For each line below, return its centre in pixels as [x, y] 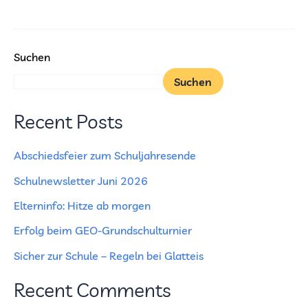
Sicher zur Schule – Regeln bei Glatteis [109, 255]
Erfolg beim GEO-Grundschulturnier [103, 231]
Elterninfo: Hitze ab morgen [82, 205]
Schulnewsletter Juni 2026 [81, 180]
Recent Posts [68, 121]
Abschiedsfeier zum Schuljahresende [105, 156]
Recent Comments [92, 290]
